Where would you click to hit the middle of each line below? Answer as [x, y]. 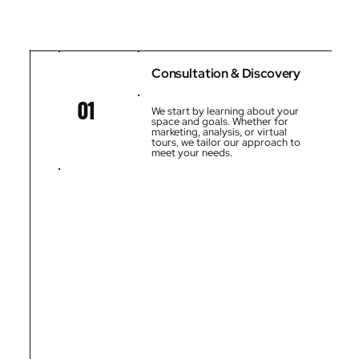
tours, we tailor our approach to [226, 143]
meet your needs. [192, 153]
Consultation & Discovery [226, 73]
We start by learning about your [225, 111]
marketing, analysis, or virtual [219, 132]
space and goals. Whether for [220, 122]
